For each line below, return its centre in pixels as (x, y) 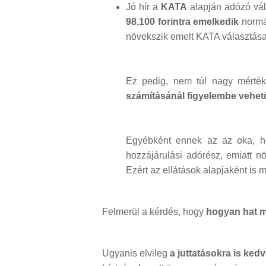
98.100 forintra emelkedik (183, 22)
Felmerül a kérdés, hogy (154, 212)
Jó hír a (143, 7)
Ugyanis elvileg (136, 254)
